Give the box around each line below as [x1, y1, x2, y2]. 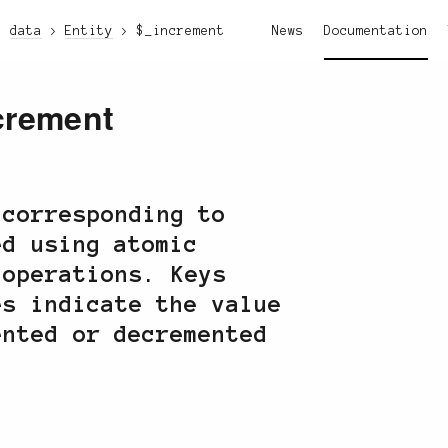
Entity [65, 24, 114, 38]
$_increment [136, 24, 225, 38]
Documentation [324, 24, 428, 38]
